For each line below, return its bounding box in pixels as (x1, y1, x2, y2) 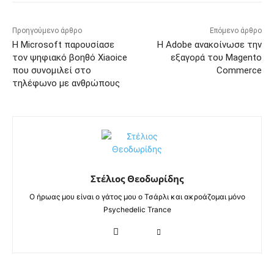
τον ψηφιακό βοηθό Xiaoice (12, 52, 127, 64)
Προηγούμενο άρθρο (12, 26, 82, 35)
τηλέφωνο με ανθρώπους (12, 78, 120, 89)
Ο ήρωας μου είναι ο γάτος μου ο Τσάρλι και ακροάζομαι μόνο (29, 192, 245, 202)
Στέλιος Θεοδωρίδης (91, 172, 183, 185)
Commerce (216, 65, 262, 76)
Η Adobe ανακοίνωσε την (157, 39, 262, 51)
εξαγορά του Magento (170, 52, 262, 64)
